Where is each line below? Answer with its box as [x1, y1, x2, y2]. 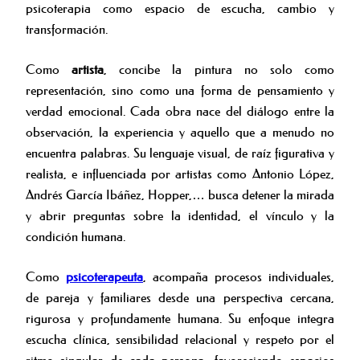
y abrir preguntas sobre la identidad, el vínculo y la [26, 207, 334, 223]
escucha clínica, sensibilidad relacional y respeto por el [26, 331, 334, 347]
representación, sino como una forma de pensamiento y [26, 82, 334, 98]
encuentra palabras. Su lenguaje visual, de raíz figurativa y [26, 145, 334, 161]
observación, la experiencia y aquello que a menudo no [26, 124, 334, 140]
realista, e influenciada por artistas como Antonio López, [26, 166, 334, 182]
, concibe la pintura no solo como [104, 61, 335, 77]
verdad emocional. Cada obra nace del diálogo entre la [26, 103, 334, 119]
